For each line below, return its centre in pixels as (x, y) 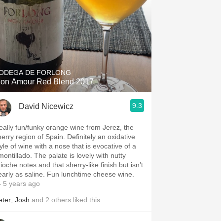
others (61, 200)
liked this (86, 200)
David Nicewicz (46, 106)
